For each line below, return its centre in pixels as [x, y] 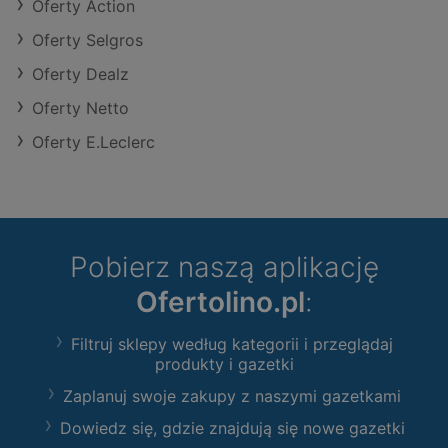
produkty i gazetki [224, 363]
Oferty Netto [80, 107]
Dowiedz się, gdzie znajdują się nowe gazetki [232, 427]
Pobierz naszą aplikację [224, 266]
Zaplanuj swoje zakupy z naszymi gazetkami [232, 395]
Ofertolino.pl [220, 301]
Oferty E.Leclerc [93, 141]
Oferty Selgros [87, 39]
